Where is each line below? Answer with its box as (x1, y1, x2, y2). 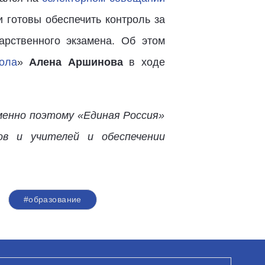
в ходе (122, 56, 165, 68)
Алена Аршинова (29, 56, 123, 68)
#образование (23, 195, 82, 204)
